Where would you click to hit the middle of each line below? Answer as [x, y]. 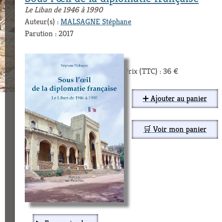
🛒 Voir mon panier [175, 129]
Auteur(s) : [43, 21]
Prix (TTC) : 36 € [151, 71]
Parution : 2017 [49, 33]
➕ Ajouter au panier [175, 98]
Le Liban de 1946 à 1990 [64, 9]
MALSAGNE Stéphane [96, 21]
